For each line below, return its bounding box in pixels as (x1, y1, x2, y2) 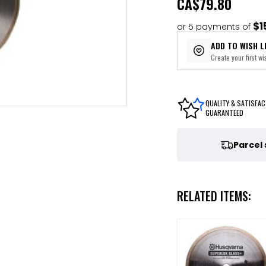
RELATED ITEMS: (176, 187, 251, 205)
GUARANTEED (205, 107, 243, 118)
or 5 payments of (176, 21, 253, 33)
